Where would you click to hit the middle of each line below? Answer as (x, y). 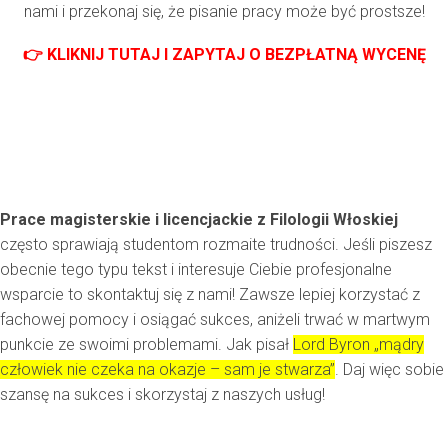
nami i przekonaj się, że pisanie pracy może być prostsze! (224, 12)
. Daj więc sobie (389, 370)
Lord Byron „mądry (358, 345)
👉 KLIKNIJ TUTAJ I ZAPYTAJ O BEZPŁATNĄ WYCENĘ (224, 55)
